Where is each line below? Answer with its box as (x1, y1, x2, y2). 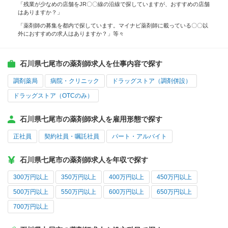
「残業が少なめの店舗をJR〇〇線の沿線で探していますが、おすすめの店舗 (18, 1, 210, 8)
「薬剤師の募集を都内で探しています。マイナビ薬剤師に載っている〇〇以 (18, 22, 208, 29)
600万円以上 (109, 188, 144, 196)
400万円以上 (109, 174, 144, 181)
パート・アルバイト (112, 133, 167, 140)
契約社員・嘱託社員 (44, 133, 99, 140)
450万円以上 (157, 174, 192, 181)
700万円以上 (13, 203, 48, 211)
